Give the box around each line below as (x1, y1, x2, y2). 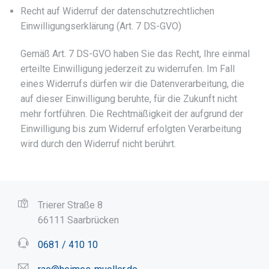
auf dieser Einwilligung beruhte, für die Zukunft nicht (20, 93, 238, 105)
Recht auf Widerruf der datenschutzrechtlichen (20, 5, 215, 17)
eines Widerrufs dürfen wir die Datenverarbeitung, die (20, 78, 245, 90)
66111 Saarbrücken (38, 214, 119, 226)
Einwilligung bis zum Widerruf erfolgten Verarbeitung (20, 123, 242, 135)
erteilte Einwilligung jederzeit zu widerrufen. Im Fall (20, 63, 235, 75)
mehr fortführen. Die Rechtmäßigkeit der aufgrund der (20, 108, 244, 120)
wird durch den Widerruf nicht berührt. (20, 138, 177, 150)
